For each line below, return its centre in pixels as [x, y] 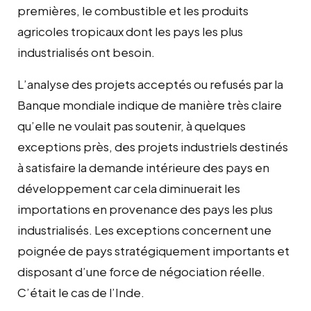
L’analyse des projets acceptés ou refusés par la [150, 84]
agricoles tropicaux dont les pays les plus [130, 31]
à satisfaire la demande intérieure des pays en [143, 167]
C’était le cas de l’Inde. [81, 292]
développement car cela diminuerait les [129, 188]
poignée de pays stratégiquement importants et [153, 250]
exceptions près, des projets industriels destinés [153, 146]
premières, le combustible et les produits [133, 10]
